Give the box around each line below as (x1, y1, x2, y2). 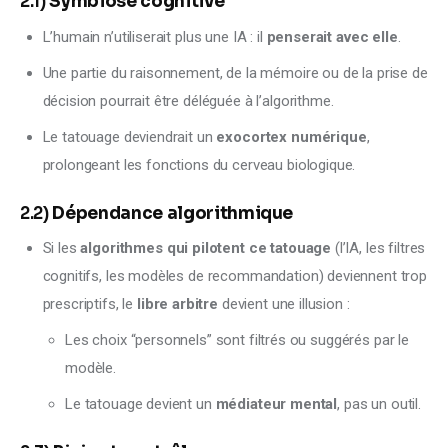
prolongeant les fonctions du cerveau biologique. (42, 156, 356, 175)
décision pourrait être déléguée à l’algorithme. (42, 91, 334, 110)
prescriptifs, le (42, 294, 137, 313)
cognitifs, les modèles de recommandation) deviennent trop (42, 266, 427, 285)
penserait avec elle (266, 27, 398, 46)
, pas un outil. (337, 395, 421, 414)
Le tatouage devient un (65, 395, 216, 414)
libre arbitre (136, 294, 219, 313)
